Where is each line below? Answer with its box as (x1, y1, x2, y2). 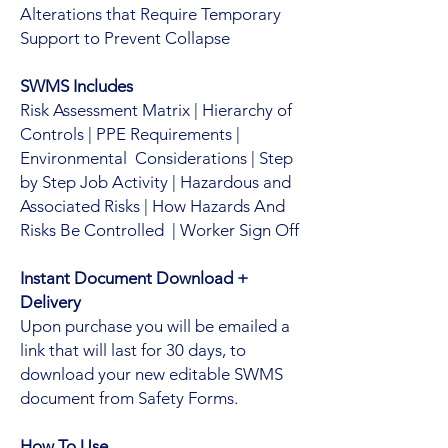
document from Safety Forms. (20, 387, 238, 408)
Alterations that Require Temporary (20, 3, 281, 24)
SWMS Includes (20, 75, 133, 96)
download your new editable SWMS (20, 363, 283, 384)
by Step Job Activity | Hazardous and (20, 171, 291, 192)
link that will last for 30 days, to (20, 339, 246, 360)
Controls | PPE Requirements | (20, 123, 240, 144)
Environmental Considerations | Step (20, 147, 293, 168)
